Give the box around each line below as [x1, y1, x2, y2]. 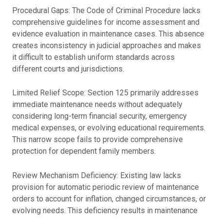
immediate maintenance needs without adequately [12, 100, 182, 109]
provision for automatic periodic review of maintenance [12, 182, 199, 192]
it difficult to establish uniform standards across [12, 52, 175, 62]
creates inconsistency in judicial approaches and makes [12, 40, 201, 50]
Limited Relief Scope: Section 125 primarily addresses [12, 88, 199, 98]
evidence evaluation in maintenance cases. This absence [12, 29, 204, 38]
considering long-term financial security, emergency [12, 111, 187, 121]
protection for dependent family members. [12, 146, 156, 156]
